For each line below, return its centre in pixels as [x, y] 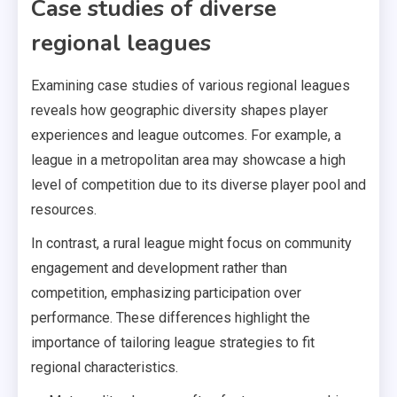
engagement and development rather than [159, 268]
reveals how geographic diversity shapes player [179, 110]
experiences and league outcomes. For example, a [186, 135]
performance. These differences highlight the [171, 317]
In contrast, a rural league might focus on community [191, 243]
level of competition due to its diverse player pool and [198, 184]
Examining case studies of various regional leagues [191, 85]
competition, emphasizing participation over [166, 292]
